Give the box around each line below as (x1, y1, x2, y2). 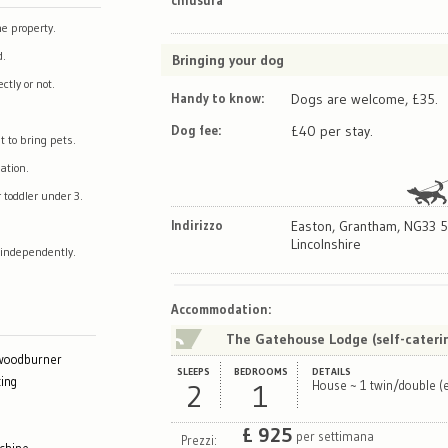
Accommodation (170, 300, 268, 317)
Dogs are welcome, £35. (291, 89, 439, 108)
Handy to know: (170, 89, 264, 106)
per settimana (295, 427, 374, 444)
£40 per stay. (291, 121, 374, 140)
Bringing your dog (171, 50, 284, 69)
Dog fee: (170, 121, 221, 138)
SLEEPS (177, 365, 211, 379)
